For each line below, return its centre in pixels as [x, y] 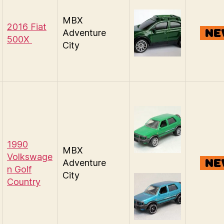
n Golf [19, 169]
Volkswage [30, 157]
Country [24, 182]
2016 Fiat [27, 27]
